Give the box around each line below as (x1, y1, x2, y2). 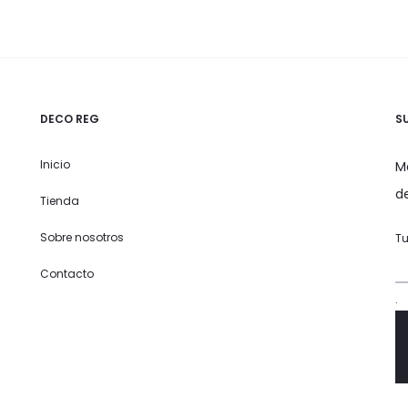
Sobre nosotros (40, 229, 124, 246)
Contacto (40, 266, 94, 282)
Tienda (40, 193, 79, 209)
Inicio (40, 157, 70, 173)
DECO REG (40, 111, 99, 127)
